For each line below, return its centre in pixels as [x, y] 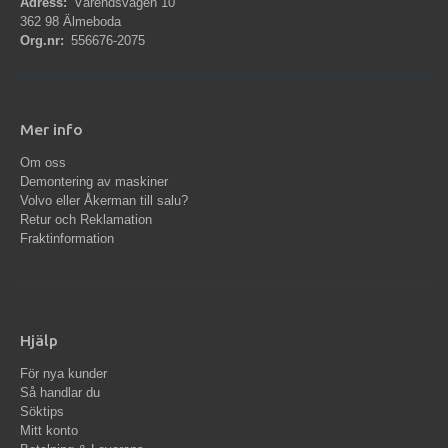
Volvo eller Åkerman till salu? [104, 201]
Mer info [51, 129]
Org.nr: [42, 41]
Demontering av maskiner [94, 182]
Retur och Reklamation [86, 220]
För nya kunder [63, 374]
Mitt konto [49, 431]
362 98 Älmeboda [70, 22]
